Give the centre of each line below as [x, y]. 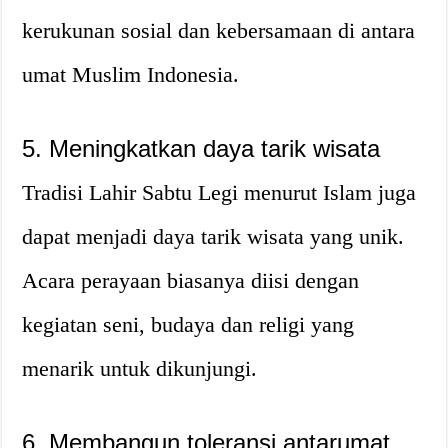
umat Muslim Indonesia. [131, 74]
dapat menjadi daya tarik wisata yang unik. [213, 236]
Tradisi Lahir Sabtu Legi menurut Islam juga [219, 192]
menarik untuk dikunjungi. [140, 368]
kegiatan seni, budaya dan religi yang [188, 324]
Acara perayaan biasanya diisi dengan [191, 280]
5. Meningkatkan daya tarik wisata [201, 148]
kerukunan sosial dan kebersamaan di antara [219, 30]
